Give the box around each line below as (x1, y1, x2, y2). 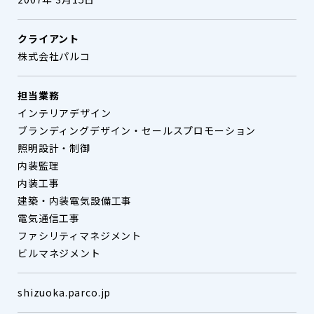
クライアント (18, 32, 80, 46)
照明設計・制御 (18, 141, 90, 156)
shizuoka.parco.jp (18, 285, 111, 300)
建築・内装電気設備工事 (18, 193, 132, 208)
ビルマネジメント (18, 246, 101, 261)
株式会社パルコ (18, 49, 90, 64)
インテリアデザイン (18, 106, 111, 121)
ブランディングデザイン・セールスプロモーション (18, 123, 257, 138)
